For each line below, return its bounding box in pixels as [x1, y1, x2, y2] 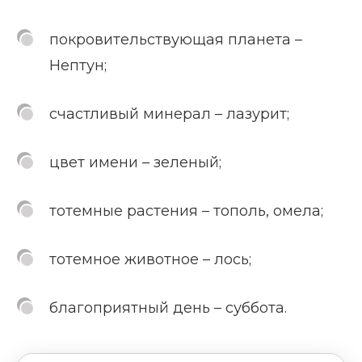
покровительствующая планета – [49, 31, 302, 49]
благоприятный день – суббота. [49, 299, 287, 318]
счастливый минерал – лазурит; [49, 105, 289, 124]
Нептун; [49, 57, 107, 75]
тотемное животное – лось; [49, 250, 251, 269]
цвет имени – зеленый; [49, 154, 221, 172]
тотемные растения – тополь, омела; [49, 202, 323, 221]
